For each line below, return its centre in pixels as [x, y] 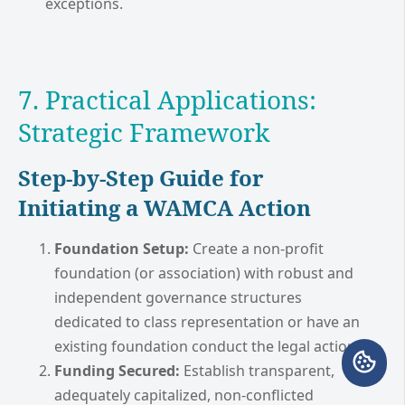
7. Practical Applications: [167, 99]
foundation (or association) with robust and [204, 273]
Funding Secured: [117, 370]
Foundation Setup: [122, 248]
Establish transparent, [257, 370]
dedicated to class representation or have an [207, 321]
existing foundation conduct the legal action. [207, 346]
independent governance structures [178, 297]
